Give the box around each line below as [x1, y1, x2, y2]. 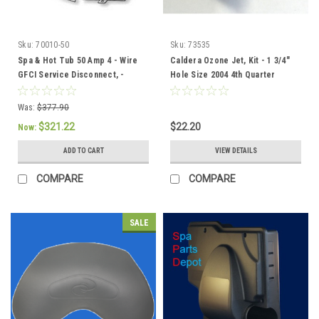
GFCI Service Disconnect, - [18, 69, 125, 80]
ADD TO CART [63, 146, 104, 155]
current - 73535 [170, 83, 231, 94]
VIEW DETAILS [214, 146, 257, 155]
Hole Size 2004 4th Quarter [170, 69, 276, 80]
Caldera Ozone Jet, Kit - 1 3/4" [170, 55, 290, 66]
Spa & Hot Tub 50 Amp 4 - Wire [18, 55, 138, 66]
